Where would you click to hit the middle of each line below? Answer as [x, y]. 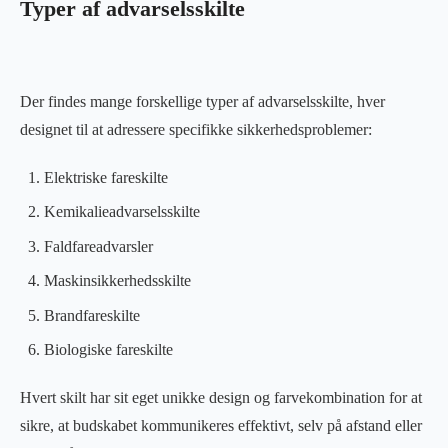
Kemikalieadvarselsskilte [122, 212]
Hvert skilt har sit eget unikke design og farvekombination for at [221, 398]
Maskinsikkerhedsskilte [117, 281]
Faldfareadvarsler [98, 246]
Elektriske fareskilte [106, 178]
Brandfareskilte [92, 315]
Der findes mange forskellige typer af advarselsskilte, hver [202, 102]
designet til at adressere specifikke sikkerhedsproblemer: [196, 130]
